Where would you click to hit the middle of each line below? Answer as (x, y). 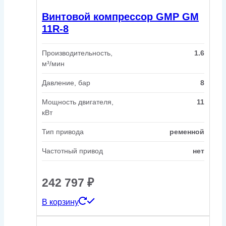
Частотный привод (72, 151)
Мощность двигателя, (78, 102)
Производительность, (77, 53)
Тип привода (63, 131)
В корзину (60, 202)
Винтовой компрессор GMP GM (120, 17)
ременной (187, 131)
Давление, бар (66, 82)
